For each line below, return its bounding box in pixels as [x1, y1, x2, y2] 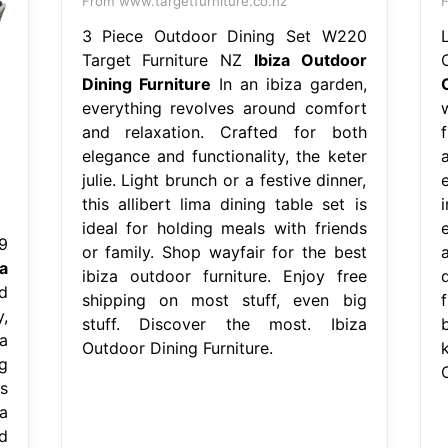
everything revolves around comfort [81, 97, 367, 118]
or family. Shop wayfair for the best [81, 241, 367, 262]
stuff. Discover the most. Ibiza [81, 313, 367, 334]
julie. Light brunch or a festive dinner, [81, 169, 367, 190]
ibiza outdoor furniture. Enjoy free [81, 265, 367, 286]
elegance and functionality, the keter [81, 145, 367, 166]
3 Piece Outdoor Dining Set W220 [81, 25, 367, 46]
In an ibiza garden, [210, 73, 367, 94]
